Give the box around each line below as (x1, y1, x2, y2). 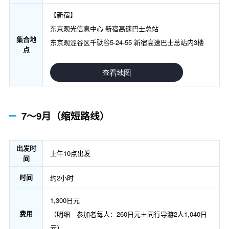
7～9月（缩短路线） (21, 109, 109, 123)
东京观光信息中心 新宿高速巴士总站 (50, 24, 158, 34)
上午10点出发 (50, 148, 90, 158)
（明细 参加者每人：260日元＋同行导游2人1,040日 (50, 209, 207, 219)
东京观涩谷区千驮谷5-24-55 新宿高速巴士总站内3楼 (50, 37, 204, 48)
